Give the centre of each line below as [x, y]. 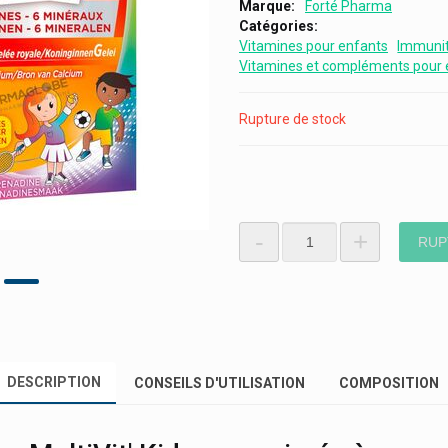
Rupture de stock [292, 119]
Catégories [276, 26]
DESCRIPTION [53, 382]
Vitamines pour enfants [313, 46]
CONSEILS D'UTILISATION [219, 383]
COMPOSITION [388, 383]
